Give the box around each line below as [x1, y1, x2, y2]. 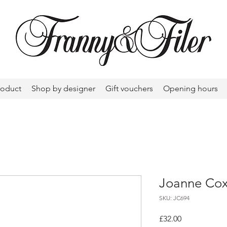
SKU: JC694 [159, 194, 190, 202]
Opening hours [163, 84, 218, 93]
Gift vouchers [105, 84, 153, 93]
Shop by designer [31, 84, 95, 93]
